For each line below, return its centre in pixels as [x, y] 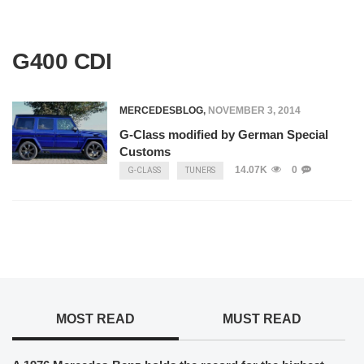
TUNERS [200, 170]
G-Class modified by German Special [223, 134]
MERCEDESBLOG [161, 110]
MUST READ [262, 319]
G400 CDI [62, 61]
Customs [145, 152]
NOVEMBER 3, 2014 [254, 110]
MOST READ [95, 319]
